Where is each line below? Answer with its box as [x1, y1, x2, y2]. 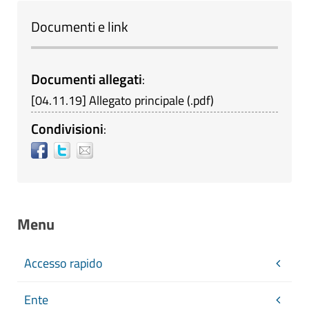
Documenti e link [31, 16, 128, 37]
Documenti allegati [31, 68, 142, 90]
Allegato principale [89, 91, 184, 110]
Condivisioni [31, 118, 103, 139]
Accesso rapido [24, 254, 103, 272]
